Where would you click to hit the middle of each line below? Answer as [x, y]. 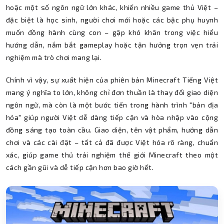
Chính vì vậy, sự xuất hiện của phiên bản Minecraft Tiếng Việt [112, 80]
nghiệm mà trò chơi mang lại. [54, 57]
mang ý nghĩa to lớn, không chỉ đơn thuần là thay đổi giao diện [112, 92]
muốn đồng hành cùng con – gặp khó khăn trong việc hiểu [112, 32]
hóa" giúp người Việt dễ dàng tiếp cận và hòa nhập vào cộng [112, 117]
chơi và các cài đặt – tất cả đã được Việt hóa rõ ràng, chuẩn [112, 142]
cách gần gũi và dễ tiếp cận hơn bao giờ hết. [80, 167]
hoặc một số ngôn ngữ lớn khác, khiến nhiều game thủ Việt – [112, 7]
